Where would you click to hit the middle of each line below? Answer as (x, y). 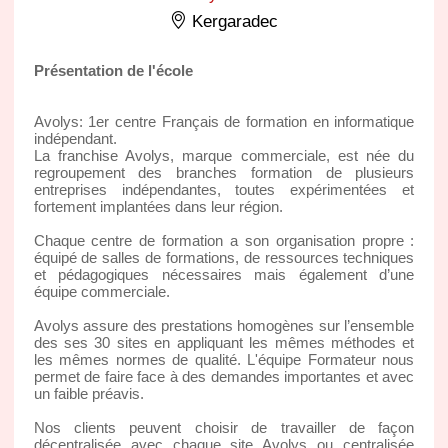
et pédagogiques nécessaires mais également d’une (224, 274)
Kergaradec (232, 21)
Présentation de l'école (113, 70)
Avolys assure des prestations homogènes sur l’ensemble (224, 325)
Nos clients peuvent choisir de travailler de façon (224, 427)
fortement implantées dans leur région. (158, 206)
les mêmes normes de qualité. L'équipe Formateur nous (224, 359)
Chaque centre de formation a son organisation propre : (224, 240)
